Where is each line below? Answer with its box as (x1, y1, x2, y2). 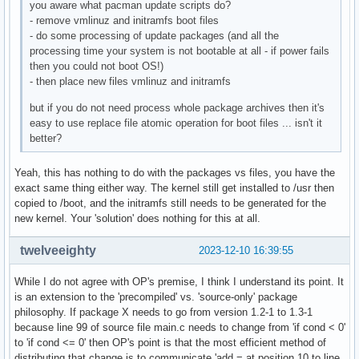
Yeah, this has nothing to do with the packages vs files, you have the (14, 167, 335, 179)
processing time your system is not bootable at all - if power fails (30, 44, 330, 57)
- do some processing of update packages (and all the (30, 29, 280, 42)
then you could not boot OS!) (30, 59, 164, 72)
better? (30, 131, 63, 144)
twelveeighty (20, 244, 96, 258)
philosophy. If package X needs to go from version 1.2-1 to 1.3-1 (14, 306, 313, 319)
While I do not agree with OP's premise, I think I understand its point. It (14, 276, 344, 288)
